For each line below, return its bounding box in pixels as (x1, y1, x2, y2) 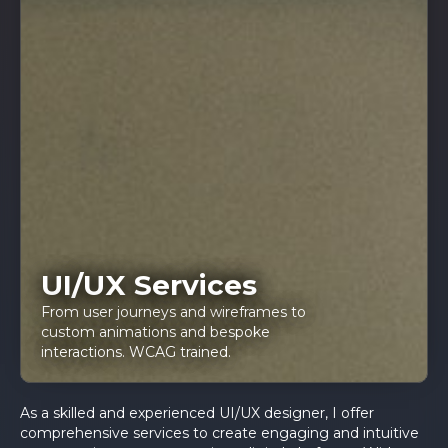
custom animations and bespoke (41, 322, 270, 341)
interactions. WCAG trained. (41, 342, 231, 361)
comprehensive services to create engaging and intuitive (20, 423, 419, 442)
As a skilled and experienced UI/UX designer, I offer (20, 403, 374, 422)
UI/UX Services (41, 267, 257, 302)
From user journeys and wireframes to (41, 302, 306, 321)
